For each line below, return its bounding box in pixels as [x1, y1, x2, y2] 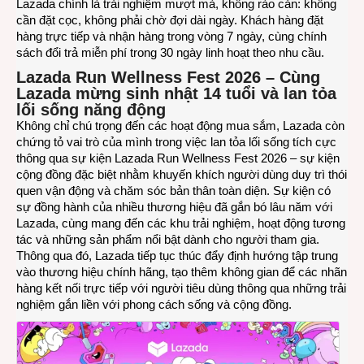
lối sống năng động [16, 101, 166, 119]
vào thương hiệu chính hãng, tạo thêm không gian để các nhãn [16, 265, 347, 279]
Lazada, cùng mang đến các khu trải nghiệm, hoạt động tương [16, 216, 345, 231]
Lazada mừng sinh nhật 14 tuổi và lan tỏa [16, 84, 336, 103]
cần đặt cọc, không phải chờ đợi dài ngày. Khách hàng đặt [16, 13, 323, 28]
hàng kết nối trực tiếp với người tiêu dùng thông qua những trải [16, 281, 346, 296]
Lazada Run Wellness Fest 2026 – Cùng [16, 68, 320, 87]
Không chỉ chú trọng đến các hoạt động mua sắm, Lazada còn [16, 119, 344, 133]
